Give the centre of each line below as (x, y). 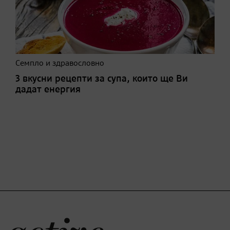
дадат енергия (48, 90)
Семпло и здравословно (60, 64)
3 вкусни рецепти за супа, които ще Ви (102, 79)
